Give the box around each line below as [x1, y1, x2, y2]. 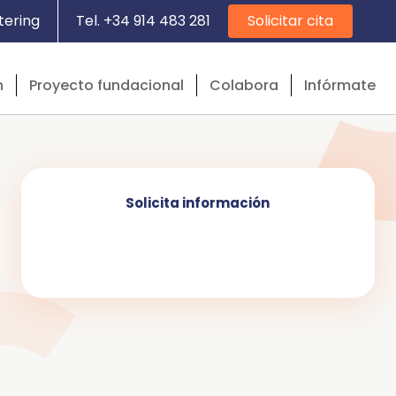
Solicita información [126, 194, 270, 212]
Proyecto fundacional [29, 74, 184, 95]
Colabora [209, 74, 278, 95]
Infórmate [304, 74, 376, 95]
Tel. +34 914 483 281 [76, 11, 210, 31]
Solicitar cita [247, 11, 333, 31]
